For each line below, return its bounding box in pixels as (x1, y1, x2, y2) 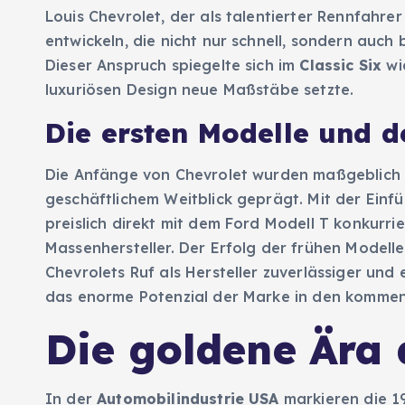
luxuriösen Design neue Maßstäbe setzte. (45, 80, 354, 99)
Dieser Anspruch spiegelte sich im (45, 56, 300, 75)
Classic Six (299, 56, 382, 75)
